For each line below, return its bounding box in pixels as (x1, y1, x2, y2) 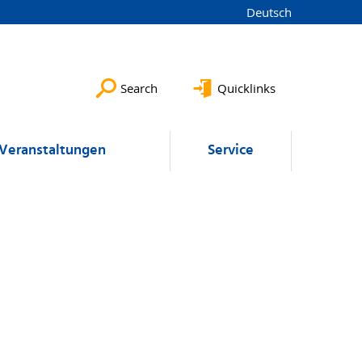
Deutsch (246, 4, 292, 20)
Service (208, 139, 254, 162)
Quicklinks (217, 80, 276, 96)
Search (120, 80, 158, 96)
